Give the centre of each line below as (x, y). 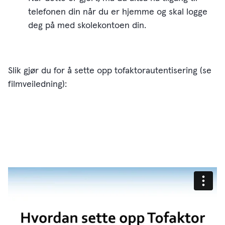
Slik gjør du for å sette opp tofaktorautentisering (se (110, 71)
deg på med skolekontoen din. (87, 26)
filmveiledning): (37, 84)
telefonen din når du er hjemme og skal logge (118, 12)
